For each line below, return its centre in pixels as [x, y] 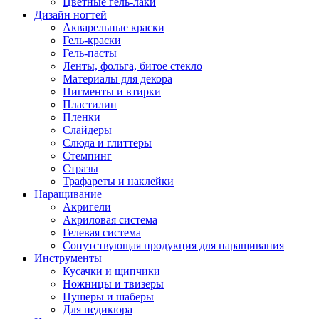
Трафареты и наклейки [118, 182]
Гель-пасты [90, 53]
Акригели [87, 207]
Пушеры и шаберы [108, 297]
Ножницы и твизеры [113, 284]
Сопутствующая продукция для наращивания [173, 246]
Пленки [82, 117]
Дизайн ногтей [70, 15]
